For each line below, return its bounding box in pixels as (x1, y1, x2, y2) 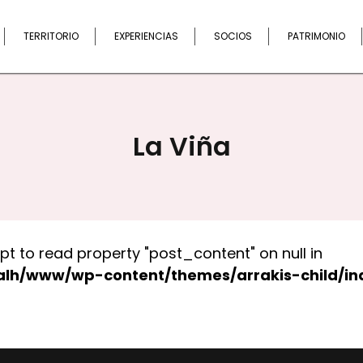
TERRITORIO (23, 29, 79, 43)
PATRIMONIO (288, 29, 345, 43)
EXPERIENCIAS (114, 29, 178, 43)
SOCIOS (214, 29, 252, 43)
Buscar (327, 10, 361, 22)
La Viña (132, 128, 231, 164)
